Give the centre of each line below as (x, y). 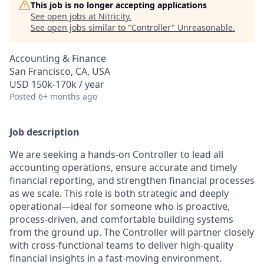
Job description (44, 132)
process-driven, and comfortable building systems (121, 219)
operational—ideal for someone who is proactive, (120, 206)
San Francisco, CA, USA (60, 71)
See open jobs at (65, 16)
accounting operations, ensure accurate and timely (123, 167)
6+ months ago (68, 96)
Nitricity (114, 16)
